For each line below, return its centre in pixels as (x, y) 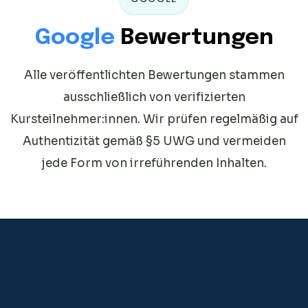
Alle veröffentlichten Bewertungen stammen (154, 75)
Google (75, 38)
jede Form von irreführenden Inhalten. (154, 163)
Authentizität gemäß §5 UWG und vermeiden (154, 141)
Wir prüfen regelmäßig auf (220, 119)
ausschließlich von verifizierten (154, 97)
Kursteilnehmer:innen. (75, 119)
